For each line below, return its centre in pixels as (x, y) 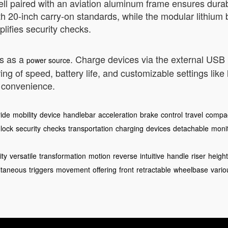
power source (48, 60)
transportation (91, 128)
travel (194, 115)
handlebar (79, 115)
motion (99, 156)
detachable (191, 128)
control (172, 115)
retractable (154, 169)
